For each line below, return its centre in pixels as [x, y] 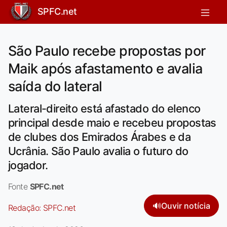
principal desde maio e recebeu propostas [112, 122]
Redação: [26, 207]
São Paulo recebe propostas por [107, 51]
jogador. [28, 165]
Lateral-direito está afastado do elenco [104, 108]
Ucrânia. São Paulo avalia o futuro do [98, 151]
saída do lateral [55, 86]
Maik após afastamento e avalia [105, 68]
